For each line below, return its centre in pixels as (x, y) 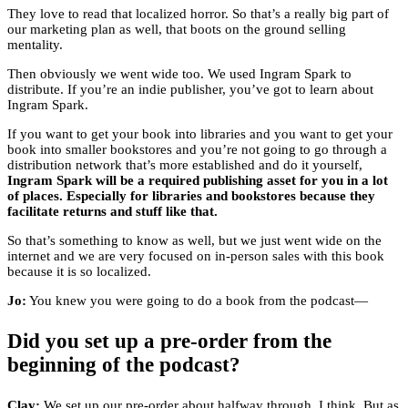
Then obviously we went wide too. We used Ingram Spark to (179, 74)
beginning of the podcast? (124, 365)
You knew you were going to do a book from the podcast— (197, 301)
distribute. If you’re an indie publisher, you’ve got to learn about (190, 90)
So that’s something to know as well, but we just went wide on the (194, 241)
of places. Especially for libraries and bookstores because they (191, 196)
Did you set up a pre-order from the (169, 342)
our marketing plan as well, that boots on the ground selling (177, 30)
